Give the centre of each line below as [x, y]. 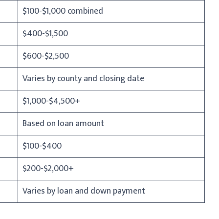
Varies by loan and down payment [84, 191]
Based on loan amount [63, 123]
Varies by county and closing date [83, 78]
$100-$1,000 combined [63, 11]
